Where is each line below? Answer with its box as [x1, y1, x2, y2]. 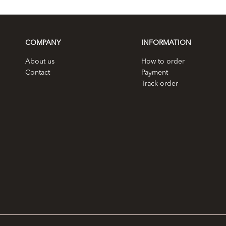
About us [25, 58, 54, 65]
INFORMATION [141, 39, 191, 46]
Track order [141, 80, 178, 87]
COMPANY [25, 39, 61, 46]
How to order [141, 58, 185, 65]
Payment [141, 69, 168, 76]
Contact [25, 69, 50, 76]
